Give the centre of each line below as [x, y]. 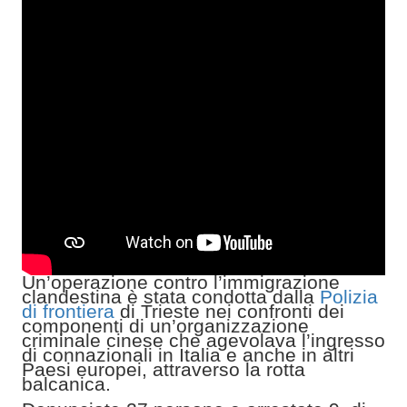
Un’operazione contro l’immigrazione [181, 282]
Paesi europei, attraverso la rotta [164, 369]
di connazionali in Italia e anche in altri [188, 354]
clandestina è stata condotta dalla [171, 296]
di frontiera [68, 311]
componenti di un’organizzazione [165, 325]
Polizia [349, 296]
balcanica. [66, 383]
